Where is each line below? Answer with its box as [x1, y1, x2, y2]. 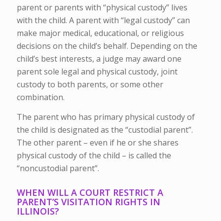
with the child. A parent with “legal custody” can [16, 15, 190, 26]
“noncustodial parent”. [16, 162, 99, 174]
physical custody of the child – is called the [16, 149, 171, 161]
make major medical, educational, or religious [16, 28, 184, 39]
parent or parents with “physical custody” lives [16, 2, 187, 13]
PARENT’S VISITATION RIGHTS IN [16, 195, 160, 208]
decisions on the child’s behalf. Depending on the [16, 40, 197, 52]
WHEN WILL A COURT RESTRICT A [16, 186, 163, 198]
